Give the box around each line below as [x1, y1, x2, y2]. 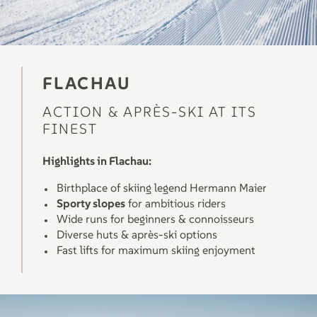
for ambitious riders [125, 196, 226, 210]
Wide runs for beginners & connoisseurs [57, 212, 254, 226]
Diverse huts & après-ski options [57, 227, 217, 241]
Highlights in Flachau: [42, 154, 151, 168]
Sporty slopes [57, 196, 125, 210]
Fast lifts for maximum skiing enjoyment [57, 243, 255, 257]
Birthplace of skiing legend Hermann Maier [57, 180, 267, 195]
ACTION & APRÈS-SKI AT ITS [42, 103, 257, 121]
